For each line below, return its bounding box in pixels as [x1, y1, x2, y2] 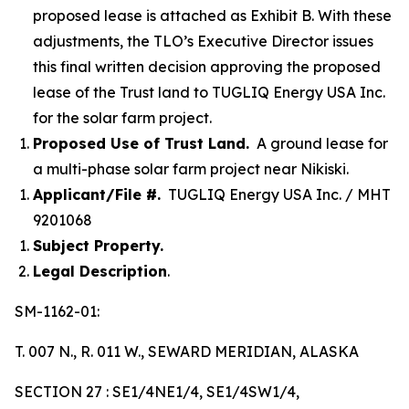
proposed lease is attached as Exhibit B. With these [33, 6, 392, 25]
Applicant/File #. [33, 185, 161, 204]
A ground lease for [249, 134, 388, 152]
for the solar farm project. [33, 109, 212, 127]
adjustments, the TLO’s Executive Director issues [33, 32, 373, 50]
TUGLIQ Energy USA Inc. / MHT [161, 185, 391, 204]
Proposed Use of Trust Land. [33, 134, 249, 152]
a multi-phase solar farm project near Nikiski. [33, 160, 349, 178]
